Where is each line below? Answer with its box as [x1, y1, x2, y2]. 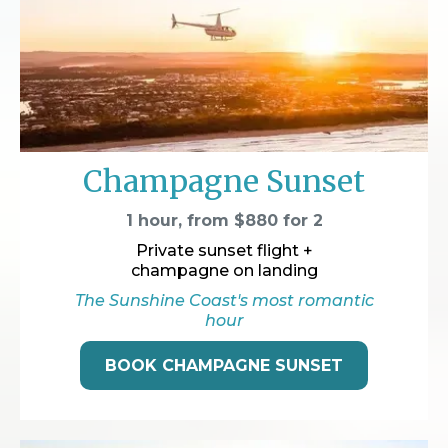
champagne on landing [130, 261, 318, 281]
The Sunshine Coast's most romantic [74, 291, 374, 311]
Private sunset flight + [135, 241, 313, 261]
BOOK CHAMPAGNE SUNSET [105, 356, 343, 376]
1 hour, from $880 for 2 [125, 211, 323, 231]
